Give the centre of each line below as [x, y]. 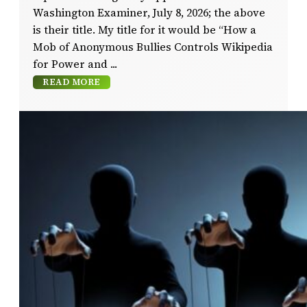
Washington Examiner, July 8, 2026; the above [149, 12]
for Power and [70, 64]
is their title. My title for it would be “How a [145, 29]
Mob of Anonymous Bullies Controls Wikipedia [153, 47]
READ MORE [72, 82]
